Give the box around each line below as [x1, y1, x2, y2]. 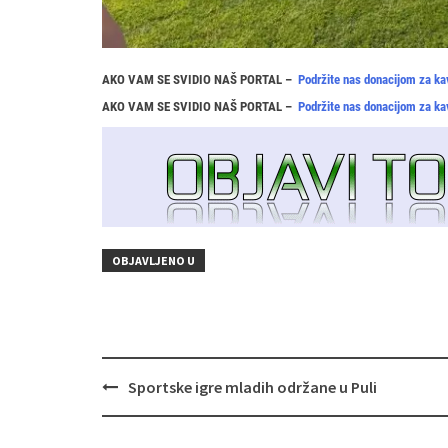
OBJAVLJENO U [112, 253, 195, 269]
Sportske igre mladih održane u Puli [128, 377, 377, 398]
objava [101, 395, 153, 420]
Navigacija [101, 373, 183, 398]
